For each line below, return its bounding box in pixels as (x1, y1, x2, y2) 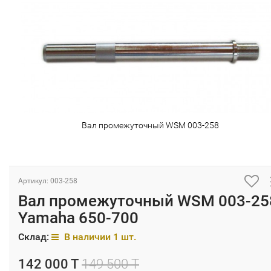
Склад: (18, 231, 51, 243)
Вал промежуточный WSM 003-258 (82, 120, 219, 131)
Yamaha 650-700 (18, 209, 139, 227)
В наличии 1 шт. (62, 231, 136, 243)
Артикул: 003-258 (18, 177, 77, 186)
